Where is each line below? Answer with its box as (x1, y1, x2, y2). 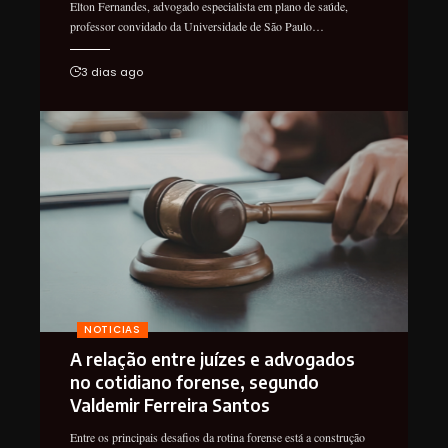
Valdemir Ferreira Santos (70, 393, 270, 416)
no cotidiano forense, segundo (70, 370, 319, 393)
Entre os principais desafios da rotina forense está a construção (70, 428, 365, 445)
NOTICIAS (84, 321, 141, 337)
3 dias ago (81, 64, 143, 81)
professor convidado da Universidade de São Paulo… (70, 18, 324, 35)
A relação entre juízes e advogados (70, 347, 355, 370)
